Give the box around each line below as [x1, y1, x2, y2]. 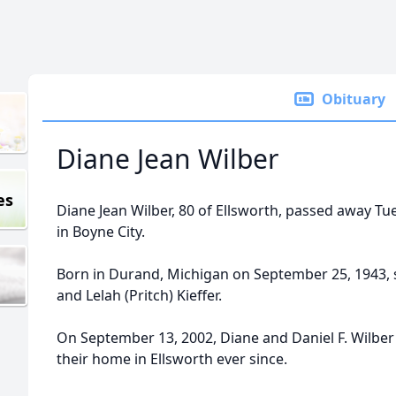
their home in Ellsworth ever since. [57, 349, 287, 369]
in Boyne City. [57, 222, 145, 241]
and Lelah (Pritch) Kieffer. [57, 286, 222, 305]
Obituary [322, 89, 385, 109]
